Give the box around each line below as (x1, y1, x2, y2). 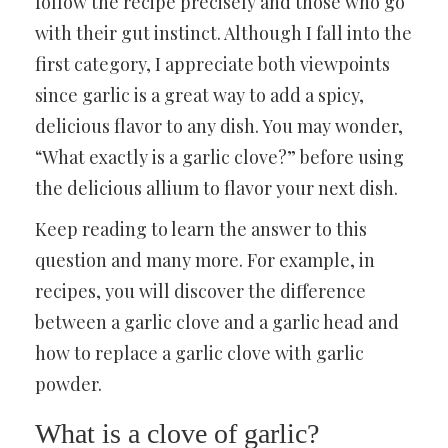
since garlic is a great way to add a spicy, (35, 83, 364, 107)
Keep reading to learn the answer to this (35, 217, 367, 241)
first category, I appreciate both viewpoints (35, 52, 390, 76)
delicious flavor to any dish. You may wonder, (35, 114, 403, 138)
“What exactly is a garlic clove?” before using (35, 145, 404, 169)
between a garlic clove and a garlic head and (35, 310, 399, 334)
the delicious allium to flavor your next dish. (35, 176, 398, 200)
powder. (35, 372, 102, 396)
